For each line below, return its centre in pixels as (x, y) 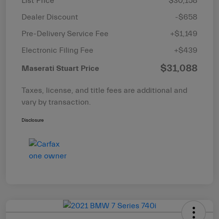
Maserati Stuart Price (60, 69)
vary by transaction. (56, 102)
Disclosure (33, 120)
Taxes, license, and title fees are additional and (104, 91)
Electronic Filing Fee (57, 51)
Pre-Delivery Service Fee (65, 34)
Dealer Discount (50, 17)
